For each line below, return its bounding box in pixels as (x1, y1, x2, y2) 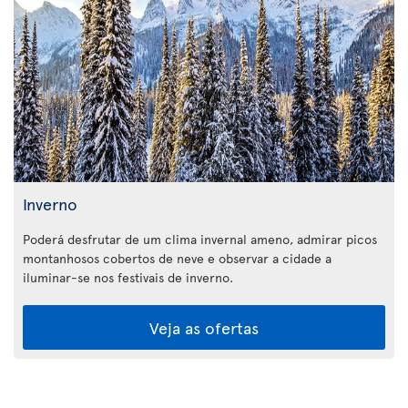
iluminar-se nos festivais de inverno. (23, 269, 233, 287)
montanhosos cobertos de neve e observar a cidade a (23, 250, 331, 268)
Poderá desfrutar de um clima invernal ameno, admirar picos (23, 230, 377, 249)
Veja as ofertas (149, 316, 259, 340)
